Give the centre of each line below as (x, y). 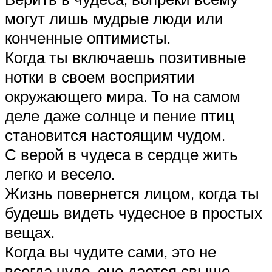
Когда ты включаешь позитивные (125, 57)
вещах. (30, 232)
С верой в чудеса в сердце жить (121, 154)
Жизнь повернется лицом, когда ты (132, 193)
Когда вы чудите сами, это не (110, 251)
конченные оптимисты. (88, 37)
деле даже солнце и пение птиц (120, 115)
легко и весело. (60, 173)
